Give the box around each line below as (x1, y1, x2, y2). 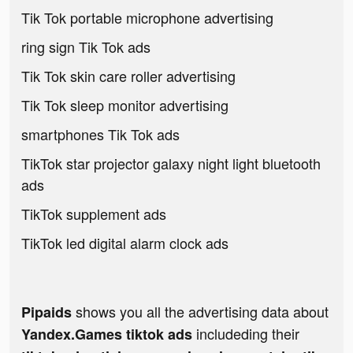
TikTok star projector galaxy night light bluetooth (21, 153, 321, 174)
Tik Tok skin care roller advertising (21, 65, 236, 87)
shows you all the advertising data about (72, 301, 329, 322)
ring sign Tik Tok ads (21, 36, 150, 58)
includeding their (196, 323, 299, 344)
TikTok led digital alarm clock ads (21, 232, 229, 254)
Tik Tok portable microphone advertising (21, 7, 273, 28)
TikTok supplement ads (21, 203, 166, 225)
